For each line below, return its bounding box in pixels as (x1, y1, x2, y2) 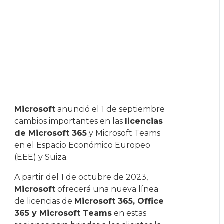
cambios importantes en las (14, 116, 125, 126)
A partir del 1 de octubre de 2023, (14, 172, 148, 182)
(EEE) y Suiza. (14, 152, 68, 162)
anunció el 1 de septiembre (55, 104, 165, 114)
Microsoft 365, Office (74, 196, 164, 206)
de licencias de (14, 196, 74, 206)
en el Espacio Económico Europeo (14, 140, 150, 150)
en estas (112, 208, 146, 218)
